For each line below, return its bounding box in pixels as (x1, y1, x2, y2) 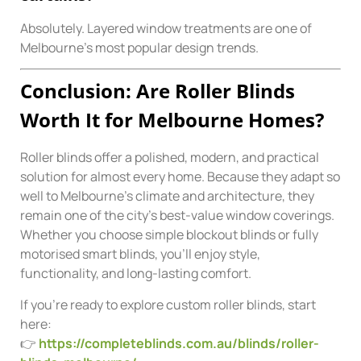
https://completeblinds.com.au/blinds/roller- (39, 334, 319, 352)
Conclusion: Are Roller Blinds (20, 77, 295, 105)
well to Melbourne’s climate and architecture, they (20, 187, 314, 205)
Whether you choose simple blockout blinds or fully (20, 226, 318, 244)
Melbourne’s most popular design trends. (20, 38, 259, 56)
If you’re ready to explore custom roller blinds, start (20, 295, 316, 313)
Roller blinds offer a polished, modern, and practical (20, 148, 319, 167)
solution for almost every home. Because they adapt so (20, 168, 340, 186)
